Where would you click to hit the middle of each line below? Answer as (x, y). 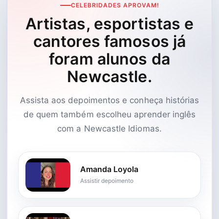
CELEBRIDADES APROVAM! (115, 5)
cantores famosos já (109, 41)
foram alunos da (109, 59)
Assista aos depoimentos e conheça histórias (109, 100)
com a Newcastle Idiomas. (109, 128)
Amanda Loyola (126, 169)
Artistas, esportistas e (109, 23)
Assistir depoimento (117, 180)
